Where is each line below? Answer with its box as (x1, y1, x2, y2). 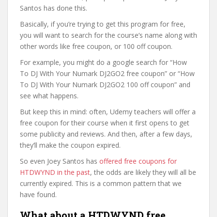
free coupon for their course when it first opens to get (20, 118, 189, 127)
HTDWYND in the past (20, 168, 90, 177)
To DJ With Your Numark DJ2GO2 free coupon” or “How (20, 69, 195, 78)
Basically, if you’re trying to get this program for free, (20, 19, 186, 29)
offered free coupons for (99, 156, 177, 166)
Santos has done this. (20, 3, 87, 13)
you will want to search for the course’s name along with (20, 31, 197, 40)
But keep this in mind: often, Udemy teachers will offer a (20, 107, 196, 116)
